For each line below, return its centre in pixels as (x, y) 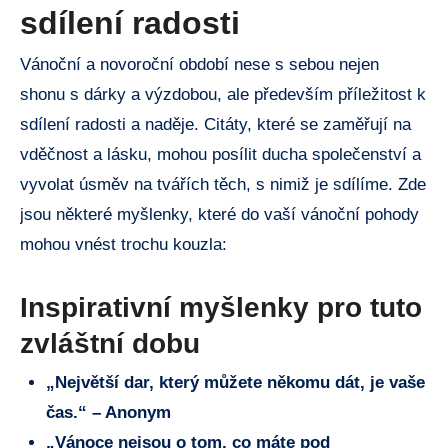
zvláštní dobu (110, 344)
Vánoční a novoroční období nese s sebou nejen (199, 65)
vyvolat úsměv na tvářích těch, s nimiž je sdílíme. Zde (223, 185)
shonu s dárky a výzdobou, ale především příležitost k (223, 95)
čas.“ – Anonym (108, 413)
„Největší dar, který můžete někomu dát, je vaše (235, 383)
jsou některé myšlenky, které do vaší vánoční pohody (219, 215)
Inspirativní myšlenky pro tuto (221, 308)
